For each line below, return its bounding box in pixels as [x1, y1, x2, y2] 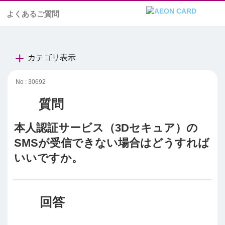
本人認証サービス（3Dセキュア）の [14, 121, 198, 134]
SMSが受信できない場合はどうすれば [14, 136, 209, 149]
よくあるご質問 [7, 10, 59, 18]
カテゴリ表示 [28, 53, 76, 62]
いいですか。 [14, 151, 83, 164]
